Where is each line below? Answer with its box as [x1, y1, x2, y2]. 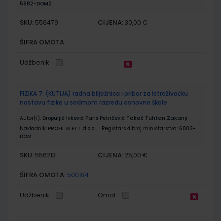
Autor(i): [20, 114, 42, 122]
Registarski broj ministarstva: [102, 124, 179, 132]
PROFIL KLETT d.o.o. [48, 124, 95, 132]
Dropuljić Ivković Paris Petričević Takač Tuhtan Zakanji [42, 114, 187, 122]
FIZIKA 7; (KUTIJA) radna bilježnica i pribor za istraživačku [20, 89, 188, 98]
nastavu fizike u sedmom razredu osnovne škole [20, 98, 167, 107]
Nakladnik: [20, 124, 48, 132]
